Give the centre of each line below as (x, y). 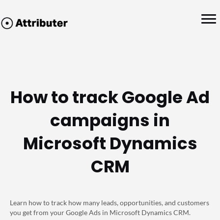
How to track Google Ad (110, 97)
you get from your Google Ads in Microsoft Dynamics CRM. (100, 212)
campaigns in (110, 120)
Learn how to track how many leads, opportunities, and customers (110, 203)
